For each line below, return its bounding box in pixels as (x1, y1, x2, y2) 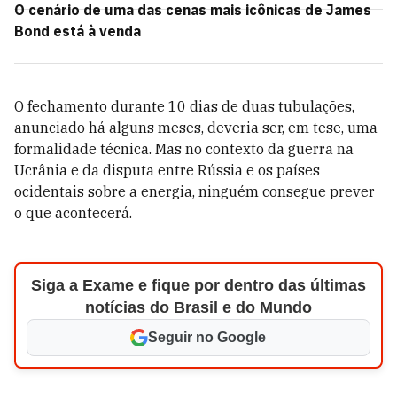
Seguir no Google (148, 330, 267, 345)
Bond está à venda (14, 22, 141, 40)
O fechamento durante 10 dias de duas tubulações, (14, 97, 354, 115)
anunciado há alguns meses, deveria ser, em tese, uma (14, 119, 378, 136)
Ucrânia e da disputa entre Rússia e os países (14, 161, 320, 179)
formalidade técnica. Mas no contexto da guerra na (14, 140, 354, 158)
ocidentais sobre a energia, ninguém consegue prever (14, 183, 375, 200)
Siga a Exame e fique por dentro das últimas (30, 276, 366, 294)
